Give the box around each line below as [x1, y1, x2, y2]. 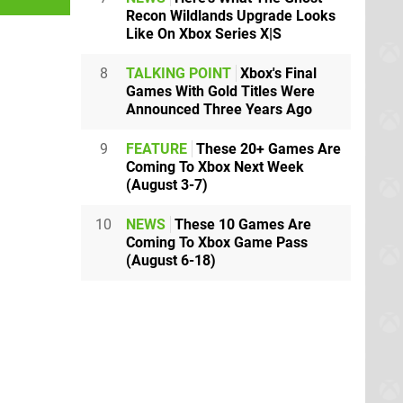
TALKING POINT [126, 64, 231, 82]
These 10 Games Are [171, 215, 311, 233]
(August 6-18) [126, 251, 216, 269]
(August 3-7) [126, 175, 208, 193]
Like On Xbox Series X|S [126, 24, 282, 42]
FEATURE [126, 139, 187, 157]
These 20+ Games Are [193, 139, 341, 157]
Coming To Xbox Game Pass [126, 233, 308, 251]
